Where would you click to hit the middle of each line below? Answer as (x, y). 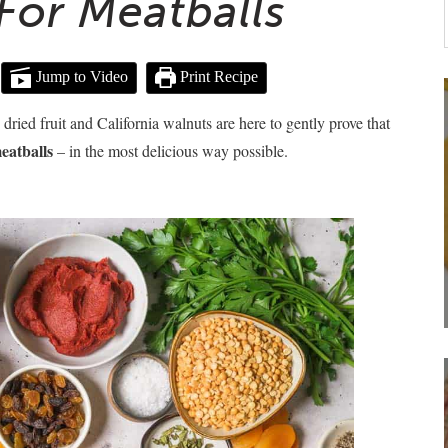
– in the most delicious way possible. (170, 150)
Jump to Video (79, 77)
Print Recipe (216, 77)
